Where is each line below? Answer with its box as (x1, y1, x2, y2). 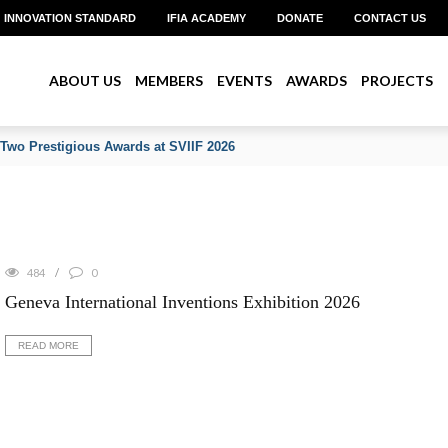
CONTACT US (354, 12, 426, 24)
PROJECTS (361, 72, 433, 89)
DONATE (277, 12, 323, 24)
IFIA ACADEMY (167, 12, 246, 24)
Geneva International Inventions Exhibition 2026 (4, 292, 360, 312)
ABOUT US (49, 72, 121, 89)
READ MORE (17, 340, 79, 351)
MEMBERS (135, 72, 203, 89)
